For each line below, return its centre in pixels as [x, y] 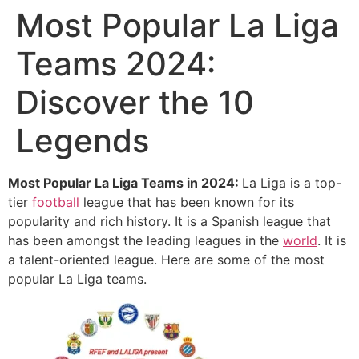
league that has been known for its [187, 202]
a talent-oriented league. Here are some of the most [166, 260]
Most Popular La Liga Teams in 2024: [125, 183]
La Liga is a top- [292, 183]
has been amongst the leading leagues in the [145, 240]
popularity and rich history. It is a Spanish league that [169, 221]
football [56, 202]
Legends [83, 141]
